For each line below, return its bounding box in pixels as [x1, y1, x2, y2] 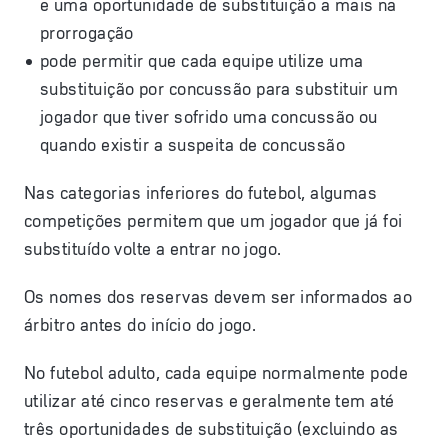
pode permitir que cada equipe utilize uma [40, 50, 364, 72]
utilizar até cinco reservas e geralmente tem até [24, 390, 395, 412]
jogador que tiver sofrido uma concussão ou [40, 106, 378, 128]
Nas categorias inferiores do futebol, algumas [24, 182, 378, 204]
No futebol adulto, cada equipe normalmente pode [24, 362, 409, 384]
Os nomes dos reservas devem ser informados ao [24, 286, 413, 308]
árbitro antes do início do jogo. [24, 314, 257, 336]
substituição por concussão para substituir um [40, 78, 399, 100]
